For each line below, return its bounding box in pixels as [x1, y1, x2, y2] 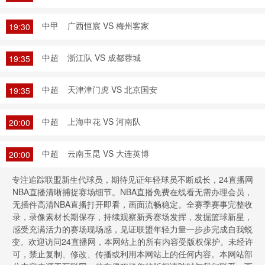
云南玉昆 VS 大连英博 [67, 147, 149, 159]
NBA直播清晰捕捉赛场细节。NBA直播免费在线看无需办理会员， [12, 186, 253, 198]
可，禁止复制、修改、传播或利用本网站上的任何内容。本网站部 [12, 248, 253, 260]
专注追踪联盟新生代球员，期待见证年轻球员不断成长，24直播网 [12, 173, 253, 185]
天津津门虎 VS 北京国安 [67, 83, 157, 95]
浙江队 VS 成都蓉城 [67, 51, 141, 63]
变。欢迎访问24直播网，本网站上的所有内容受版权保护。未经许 [12, 235, 253, 247]
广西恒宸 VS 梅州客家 [67, 20, 149, 31]
